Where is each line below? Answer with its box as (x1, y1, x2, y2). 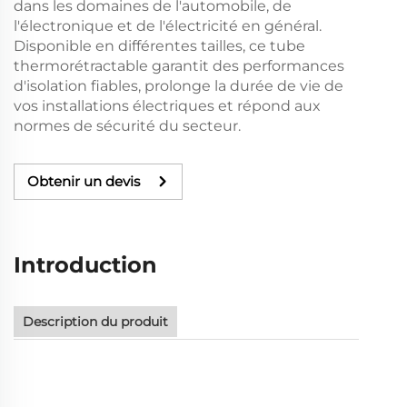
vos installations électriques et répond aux (14, 96, 321, 114)
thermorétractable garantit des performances (14, 56, 344, 74)
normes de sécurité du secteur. (14, 116, 241, 134)
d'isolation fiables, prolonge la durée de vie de (14, 76, 343, 94)
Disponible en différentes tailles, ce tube (14, 36, 305, 55)
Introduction (14, 251, 157, 278)
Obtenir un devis (27, 173, 140, 191)
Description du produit (23, 313, 168, 330)
